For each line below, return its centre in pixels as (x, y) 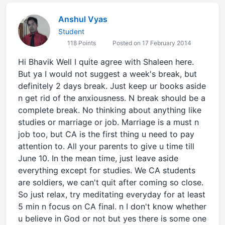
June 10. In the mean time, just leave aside (98, 158)
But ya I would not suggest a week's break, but (107, 74)
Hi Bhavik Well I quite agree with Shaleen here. (106, 62)
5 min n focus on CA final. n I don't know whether (112, 206)
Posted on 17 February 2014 (151, 43)
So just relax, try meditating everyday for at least (112, 194)
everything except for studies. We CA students (107, 170)
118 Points (81, 43)
